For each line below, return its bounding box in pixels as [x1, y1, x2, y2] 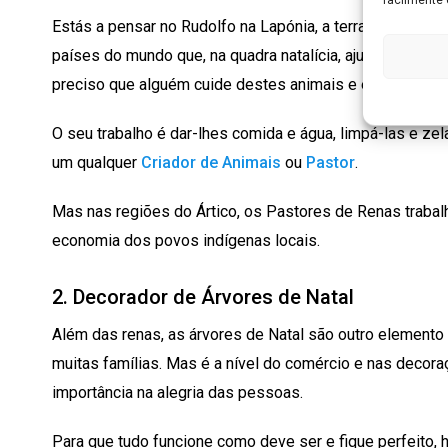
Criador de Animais [141, 152, 281, 172]
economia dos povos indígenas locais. [52, 230, 320, 250]
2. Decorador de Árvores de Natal [52, 284, 354, 309]
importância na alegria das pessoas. [52, 382, 303, 402]
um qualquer [52, 152, 141, 172]
